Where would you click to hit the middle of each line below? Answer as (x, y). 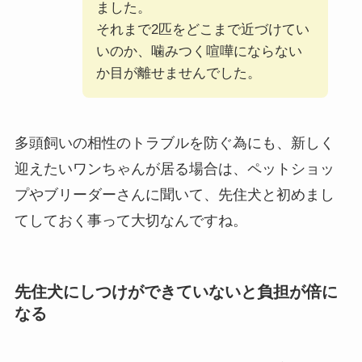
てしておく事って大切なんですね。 (130, 220)
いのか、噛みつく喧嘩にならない (199, 52)
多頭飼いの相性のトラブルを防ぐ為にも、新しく (174, 143)
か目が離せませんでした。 (178, 74)
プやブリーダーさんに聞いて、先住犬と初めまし (174, 194)
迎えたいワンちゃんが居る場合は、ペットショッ (174, 168)
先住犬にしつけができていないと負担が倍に (176, 292)
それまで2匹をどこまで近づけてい (202, 30)
